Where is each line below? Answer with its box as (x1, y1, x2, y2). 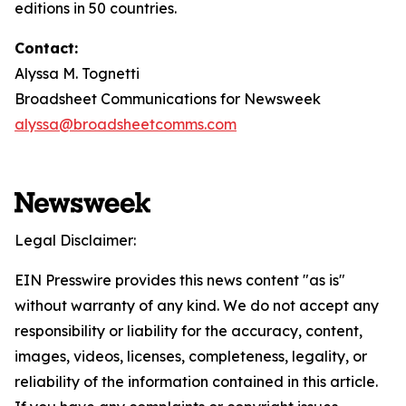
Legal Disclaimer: (14, 231, 136, 249)
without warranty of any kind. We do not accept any (14, 296, 379, 314)
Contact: (14, 39, 78, 57)
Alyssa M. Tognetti (14, 64, 140, 82)
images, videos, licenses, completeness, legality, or (14, 347, 367, 365)
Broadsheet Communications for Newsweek (14, 90, 321, 108)
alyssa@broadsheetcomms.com (14, 115, 237, 133)
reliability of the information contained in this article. (14, 372, 378, 391)
